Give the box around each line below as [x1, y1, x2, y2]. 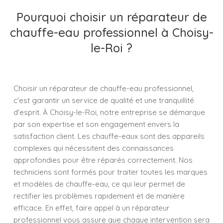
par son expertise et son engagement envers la [13, 119, 179, 129]
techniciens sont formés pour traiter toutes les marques [13, 167, 208, 177]
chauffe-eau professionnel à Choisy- [9, 25, 214, 40]
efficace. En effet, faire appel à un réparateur [13, 203, 170, 213]
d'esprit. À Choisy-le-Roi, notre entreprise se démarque [13, 108, 205, 117]
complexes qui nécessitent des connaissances [13, 143, 174, 153]
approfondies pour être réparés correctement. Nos [13, 155, 193, 165]
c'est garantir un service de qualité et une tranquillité [13, 96, 194, 105]
